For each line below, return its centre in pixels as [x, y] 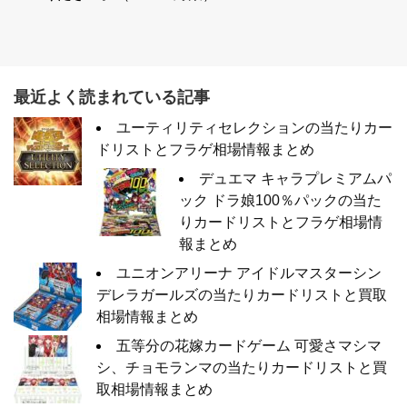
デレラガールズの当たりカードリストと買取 [242, 295]
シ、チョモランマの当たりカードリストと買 [242, 367]
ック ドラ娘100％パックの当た [280, 200]
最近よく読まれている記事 [112, 97]
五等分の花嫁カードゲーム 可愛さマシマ [249, 346]
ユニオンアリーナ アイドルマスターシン [249, 273]
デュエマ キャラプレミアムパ [295, 179]
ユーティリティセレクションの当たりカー [254, 128]
